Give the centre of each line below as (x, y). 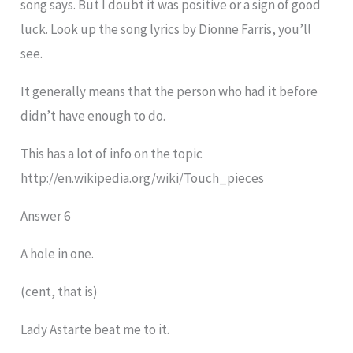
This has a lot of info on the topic (112, 154)
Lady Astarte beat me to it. (95, 330)
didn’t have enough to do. (93, 116)
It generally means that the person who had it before (169, 92)
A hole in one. (58, 254)
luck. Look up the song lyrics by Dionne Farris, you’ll (166, 30)
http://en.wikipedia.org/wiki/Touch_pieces (143, 178)
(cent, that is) (59, 292)
